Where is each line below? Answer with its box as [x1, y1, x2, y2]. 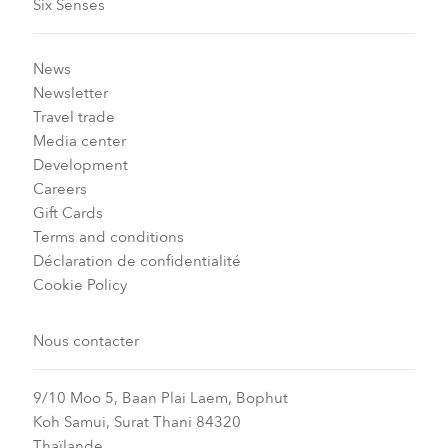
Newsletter [32, 82, 108, 103]
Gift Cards [32, 202, 103, 223]
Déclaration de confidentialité [32, 250, 241, 271]
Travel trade [32, 106, 115, 127]
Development [32, 154, 128, 175]
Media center [32, 130, 126, 151]
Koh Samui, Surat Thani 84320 [32, 411, 241, 432]
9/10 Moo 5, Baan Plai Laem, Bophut [32, 387, 288, 408]
